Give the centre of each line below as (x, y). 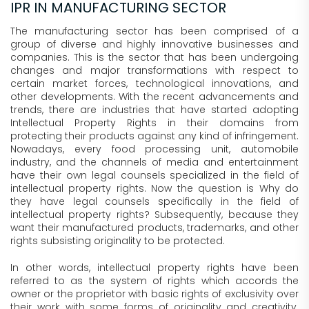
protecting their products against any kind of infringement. (154, 136)
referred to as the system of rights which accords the (154, 281)
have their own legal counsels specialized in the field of (154, 175)
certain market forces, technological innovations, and (154, 83)
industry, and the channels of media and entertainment (154, 162)
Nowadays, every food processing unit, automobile (154, 149)
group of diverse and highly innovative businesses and (154, 44)
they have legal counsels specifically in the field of (154, 201)
